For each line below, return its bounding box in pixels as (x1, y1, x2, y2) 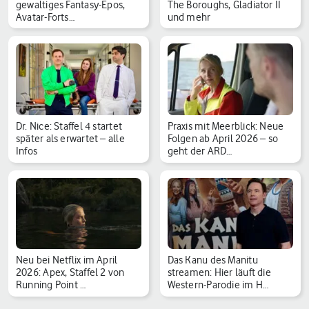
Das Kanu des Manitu (167, 253, 258, 266)
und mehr (167, 10, 211, 23)
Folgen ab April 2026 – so (167, 132, 279, 145)
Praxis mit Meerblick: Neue (167, 119, 284, 132)
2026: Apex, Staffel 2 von (16, 266, 125, 279)
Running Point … (16, 278, 86, 291)
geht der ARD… (167, 144, 232, 157)
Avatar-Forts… (16, 10, 74, 23)
